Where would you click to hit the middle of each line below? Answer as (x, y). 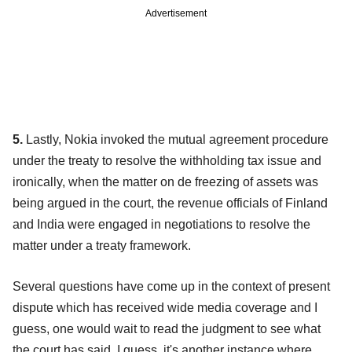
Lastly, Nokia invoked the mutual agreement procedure (176, 140)
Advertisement (176, 14)
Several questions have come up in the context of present (171, 287)
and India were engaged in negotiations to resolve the (161, 225)
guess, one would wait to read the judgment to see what (167, 329)
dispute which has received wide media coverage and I (165, 308)
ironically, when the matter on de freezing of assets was (165, 182)
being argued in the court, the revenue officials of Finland (170, 203)
